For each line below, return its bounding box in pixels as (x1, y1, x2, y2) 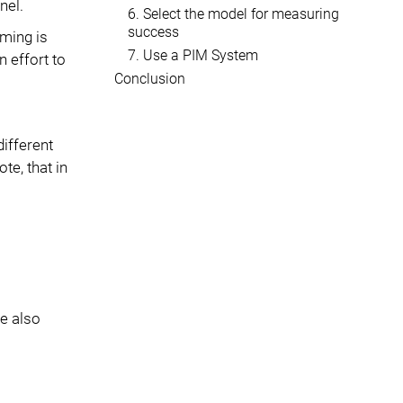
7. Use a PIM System (128, 47, 258, 64)
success (128, 23, 179, 40)
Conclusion (114, 70, 185, 87)
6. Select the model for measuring (128, 5, 339, 22)
